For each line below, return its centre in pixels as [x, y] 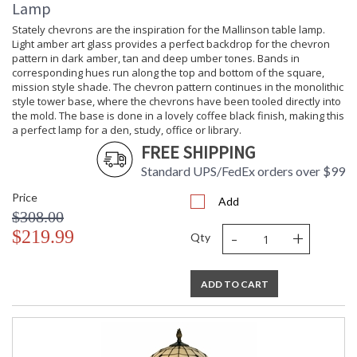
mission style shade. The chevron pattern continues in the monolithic [178, 87]
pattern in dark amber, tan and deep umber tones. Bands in [156, 59]
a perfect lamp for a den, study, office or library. [127, 130]
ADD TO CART [234, 284]
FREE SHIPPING [198, 153]
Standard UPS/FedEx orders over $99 [243, 171]
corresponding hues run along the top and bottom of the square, [168, 73]
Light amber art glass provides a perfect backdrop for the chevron [171, 44]
